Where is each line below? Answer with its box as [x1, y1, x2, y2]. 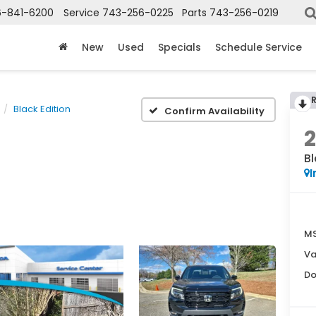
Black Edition [13, 102, 71, 116]
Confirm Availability [164, 104, 265, 118]
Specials [158, 40, 201, 55]
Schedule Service [215, 40, 302, 55]
